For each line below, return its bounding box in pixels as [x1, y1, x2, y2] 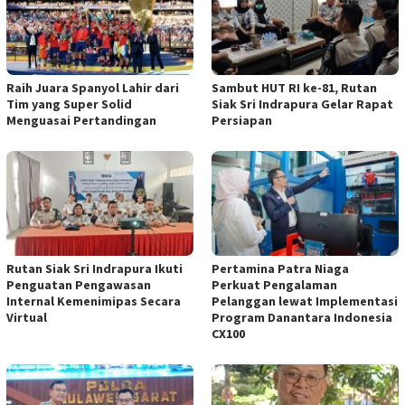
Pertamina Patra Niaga [212, 259, 349, 277]
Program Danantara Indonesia [212, 308, 392, 325]
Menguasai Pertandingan [6, 111, 156, 128]
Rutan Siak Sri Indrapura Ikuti [6, 259, 183, 277]
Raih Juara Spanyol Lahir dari [6, 79, 179, 96]
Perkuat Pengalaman [212, 276, 337, 293]
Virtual [6, 308, 47, 325]
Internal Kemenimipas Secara [6, 292, 181, 309]
